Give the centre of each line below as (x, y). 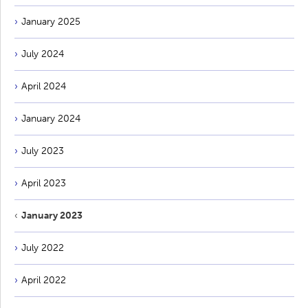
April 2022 (44, 280)
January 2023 (52, 215)
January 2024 (51, 118)
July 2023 (43, 151)
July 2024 (43, 54)
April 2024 (44, 86)
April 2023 (44, 183)
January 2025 (51, 21)
